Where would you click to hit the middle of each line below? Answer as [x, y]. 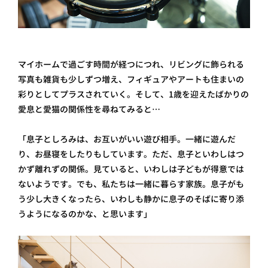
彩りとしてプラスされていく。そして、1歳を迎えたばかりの [133, 95]
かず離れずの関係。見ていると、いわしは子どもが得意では [131, 169]
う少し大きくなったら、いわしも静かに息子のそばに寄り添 [131, 199]
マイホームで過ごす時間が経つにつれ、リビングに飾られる [131, 65]
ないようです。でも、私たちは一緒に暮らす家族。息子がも [131, 184]
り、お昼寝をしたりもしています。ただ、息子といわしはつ [131, 154]
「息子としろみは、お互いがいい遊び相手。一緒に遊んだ [127, 139]
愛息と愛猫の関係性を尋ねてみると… [89, 109]
